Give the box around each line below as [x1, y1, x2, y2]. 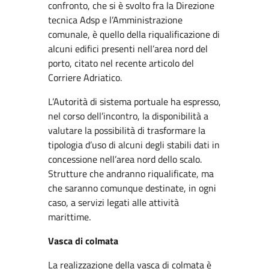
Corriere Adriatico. [48, 70, 122, 85]
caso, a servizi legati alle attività [48, 195, 179, 210]
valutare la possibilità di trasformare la [48, 123, 205, 138]
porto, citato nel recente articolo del [48, 56, 194, 70]
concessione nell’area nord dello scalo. [48, 152, 202, 166]
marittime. [48, 210, 91, 224]
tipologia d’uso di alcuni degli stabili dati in [48, 138, 220, 152]
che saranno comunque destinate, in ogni [48, 181, 216, 195]
